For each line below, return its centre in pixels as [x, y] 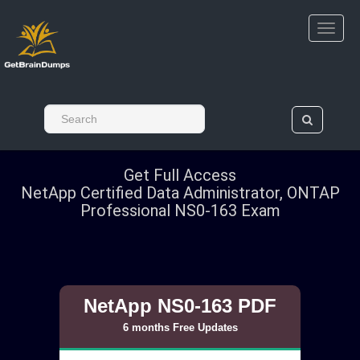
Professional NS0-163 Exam [180, 211]
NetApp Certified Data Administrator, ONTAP [180, 193]
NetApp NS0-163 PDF [180, 305]
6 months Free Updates [180, 327]
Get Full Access [180, 175]
